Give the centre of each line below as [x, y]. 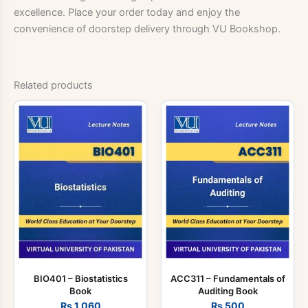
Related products [53, 86]
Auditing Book [228, 290]
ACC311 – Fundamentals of [228, 278]
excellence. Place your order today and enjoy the [127, 12]
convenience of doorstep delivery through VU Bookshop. [147, 29]
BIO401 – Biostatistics [80, 278]
